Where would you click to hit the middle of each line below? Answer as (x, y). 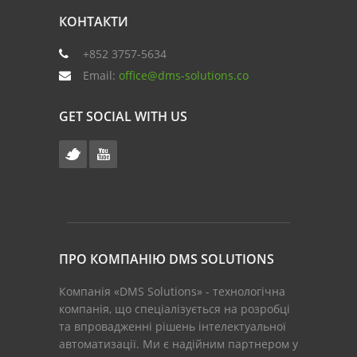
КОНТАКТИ (94, 21)
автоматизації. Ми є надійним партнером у (178, 343)
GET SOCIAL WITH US (123, 116)
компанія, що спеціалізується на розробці (175, 308)
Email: (99, 75)
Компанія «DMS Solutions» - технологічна (172, 291)
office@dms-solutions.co (184, 75)
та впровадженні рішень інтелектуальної (173, 326)
